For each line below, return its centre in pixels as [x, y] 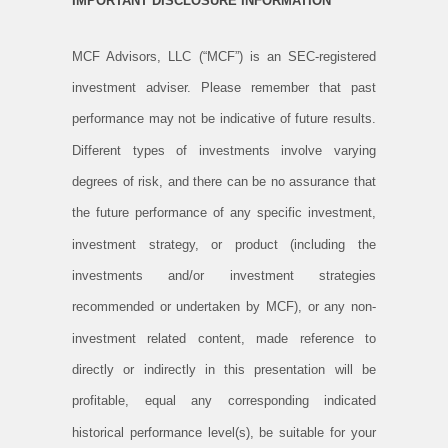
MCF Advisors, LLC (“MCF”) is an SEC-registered [224, 56]
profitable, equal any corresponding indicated [224, 401]
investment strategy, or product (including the [224, 244]
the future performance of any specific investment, [224, 213]
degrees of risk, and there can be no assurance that [224, 181]
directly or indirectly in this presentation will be [224, 369]
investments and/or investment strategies [224, 275]
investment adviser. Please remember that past [224, 87]
